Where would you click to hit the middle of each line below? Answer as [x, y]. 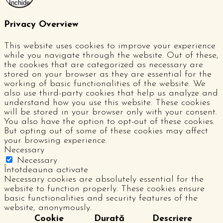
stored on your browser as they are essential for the [108, 74]
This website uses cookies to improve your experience [110, 46]
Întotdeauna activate [46, 170]
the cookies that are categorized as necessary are [104, 65]
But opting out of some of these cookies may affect [106, 131]
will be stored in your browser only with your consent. [111, 112]
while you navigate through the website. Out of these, [111, 55]
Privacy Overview [41, 24]
